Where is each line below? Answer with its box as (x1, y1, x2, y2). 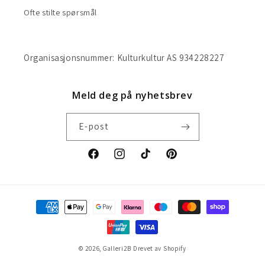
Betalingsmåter (20, 196, 82, 207)
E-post (78, 120, 109, 132)
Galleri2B (102, 244, 132, 253)
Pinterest (164, 154, 198, 166)
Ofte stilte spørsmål (24, 7, 97, 18)
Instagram (112, 154, 150, 166)
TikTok (138, 154, 163, 166)
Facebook (86, 154, 124, 166)
